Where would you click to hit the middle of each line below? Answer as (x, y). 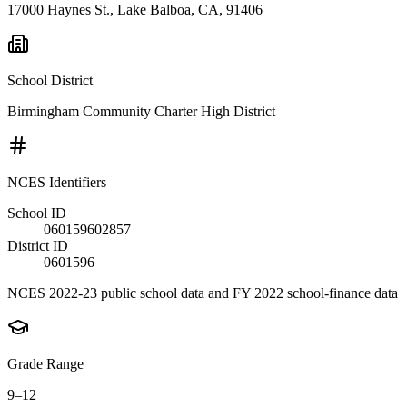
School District (50, 80)
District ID (38, 245)
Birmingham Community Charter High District (141, 111)
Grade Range (45, 363)
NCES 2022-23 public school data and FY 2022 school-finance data (203, 293)
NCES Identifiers (57, 182)
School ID (37, 213)
